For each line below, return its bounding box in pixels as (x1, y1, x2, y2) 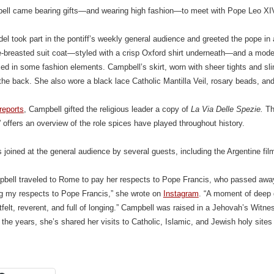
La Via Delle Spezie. (190, 105, 265, 114)
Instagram (163, 189, 199, 198)
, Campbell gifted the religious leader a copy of (23, 105, 191, 114)
